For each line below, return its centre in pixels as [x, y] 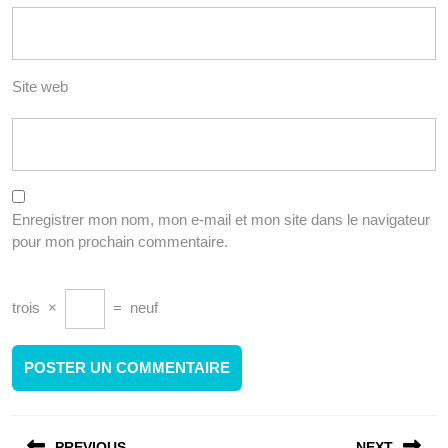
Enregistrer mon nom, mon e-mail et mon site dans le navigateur [221, 220]
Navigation [74, 425]
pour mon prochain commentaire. [120, 242]
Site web [40, 87]
